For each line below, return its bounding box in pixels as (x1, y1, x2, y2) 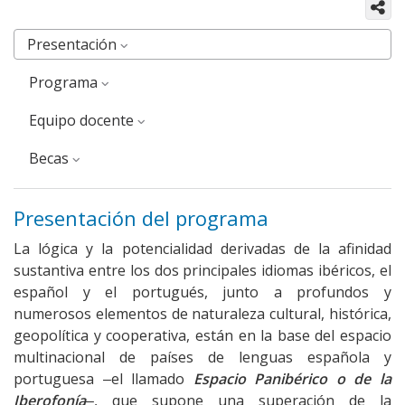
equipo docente (37, 110, 137, 131)
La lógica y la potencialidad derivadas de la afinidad (14, 239, 391, 259)
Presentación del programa (14, 204, 268, 232)
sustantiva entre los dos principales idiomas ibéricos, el (14, 260, 391, 281)
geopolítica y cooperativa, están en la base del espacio (14, 325, 391, 346)
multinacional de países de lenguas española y (14, 347, 391, 368)
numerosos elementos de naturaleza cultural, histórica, (14, 304, 391, 325)
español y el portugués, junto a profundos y (14, 282, 391, 303)
